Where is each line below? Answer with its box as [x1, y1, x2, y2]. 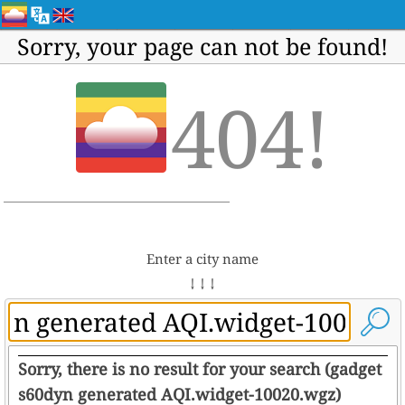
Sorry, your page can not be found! [17, 31, 388, 61]
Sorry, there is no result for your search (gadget [17, 358, 381, 380]
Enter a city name [146, 250, 259, 268]
